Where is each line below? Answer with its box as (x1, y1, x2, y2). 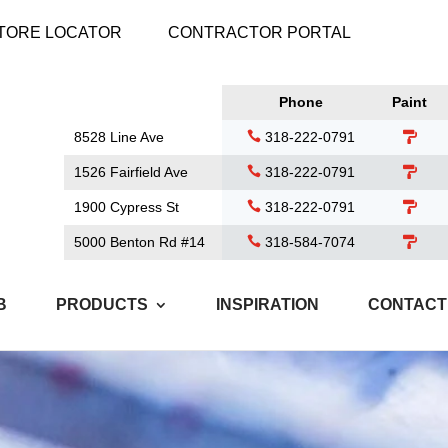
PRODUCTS (55, 295, 148, 313)
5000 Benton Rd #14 (74, 234, 205, 250)
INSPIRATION (216, 295, 320, 313)
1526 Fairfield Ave (74, 164, 188, 180)
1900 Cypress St (74, 199, 179, 215)
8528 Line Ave (74, 129, 164, 145)
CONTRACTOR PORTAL (167, 24, 351, 41)
